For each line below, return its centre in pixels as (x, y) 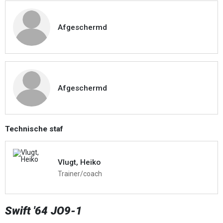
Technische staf (34, 129)
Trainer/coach (80, 173)
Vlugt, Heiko (79, 162)
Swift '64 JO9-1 (44, 211)
